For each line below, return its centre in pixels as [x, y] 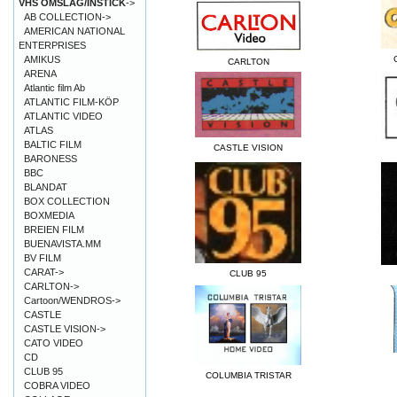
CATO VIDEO [54, 343]
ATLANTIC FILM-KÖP [71, 102]
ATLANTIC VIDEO [63, 116]
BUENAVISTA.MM [62, 244]
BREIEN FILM [54, 230]
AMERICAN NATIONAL [74, 31]
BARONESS [51, 159]
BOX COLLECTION [67, 201]
